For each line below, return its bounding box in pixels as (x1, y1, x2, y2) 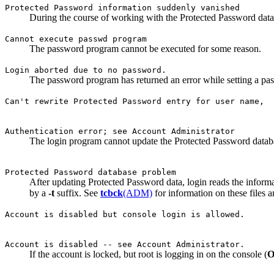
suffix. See (54, 188, 100, 199)
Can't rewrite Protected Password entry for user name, (5, 97, 264, 106)
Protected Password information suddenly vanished (5, 3, 240, 13)
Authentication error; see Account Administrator (5, 127, 235, 136)
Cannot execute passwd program (5, 34, 147, 44)
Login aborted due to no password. (5, 65, 166, 75)
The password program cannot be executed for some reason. (29, 43, 261, 54)
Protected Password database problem (5, 168, 176, 177)
